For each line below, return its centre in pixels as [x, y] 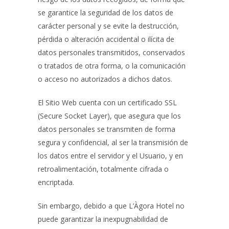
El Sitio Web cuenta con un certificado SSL [107, 102]
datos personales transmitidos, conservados [111, 52]
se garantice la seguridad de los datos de [106, 13]
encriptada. [56, 182]
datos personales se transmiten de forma [107, 129]
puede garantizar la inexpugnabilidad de [103, 219]
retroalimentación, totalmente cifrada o [103, 169]
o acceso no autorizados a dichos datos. [105, 79]
